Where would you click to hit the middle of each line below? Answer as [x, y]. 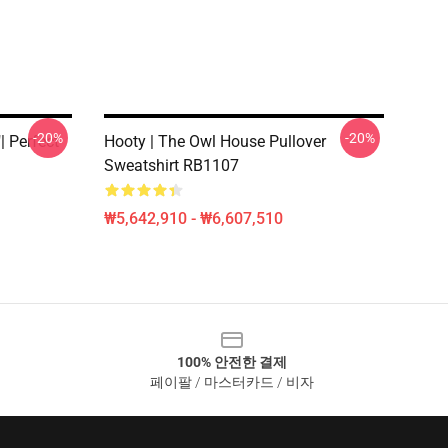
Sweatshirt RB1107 [171, 165]
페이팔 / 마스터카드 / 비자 [232, 382]
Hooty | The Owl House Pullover [215, 141]
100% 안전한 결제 [232, 362]
